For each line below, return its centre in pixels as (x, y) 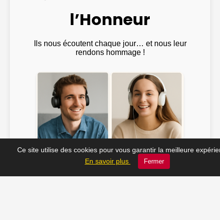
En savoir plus (108, 161)
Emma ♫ (147, 151)
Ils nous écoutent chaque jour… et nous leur (110, 43)
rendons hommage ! (110, 52)
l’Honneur (110, 19)
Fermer (154, 161)
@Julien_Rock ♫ (73, 151)
